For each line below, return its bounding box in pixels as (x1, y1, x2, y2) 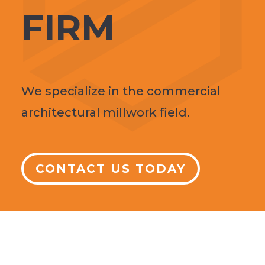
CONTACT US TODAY (35, 161, 186, 176)
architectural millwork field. (21, 105, 193, 119)
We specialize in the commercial (21, 83, 221, 98)
